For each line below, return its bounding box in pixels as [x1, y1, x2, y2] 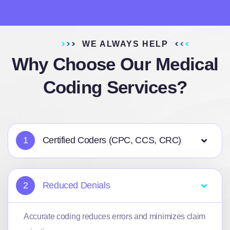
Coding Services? [43, 77, 187, 97]
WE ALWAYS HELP [82, 40, 168, 48]
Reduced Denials [40, 180, 110, 190]
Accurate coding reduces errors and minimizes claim [24, 212, 205, 221]
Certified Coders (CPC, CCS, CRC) [40, 135, 182, 145]
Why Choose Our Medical [11, 54, 219, 74]
